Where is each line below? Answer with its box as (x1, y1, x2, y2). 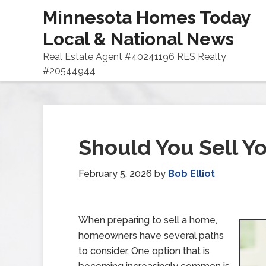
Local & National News (43, 28, 234, 49)
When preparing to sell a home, (78, 214, 217, 226)
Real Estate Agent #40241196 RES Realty (43, 51, 226, 62)
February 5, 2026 (78, 168, 152, 179)
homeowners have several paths (78, 230, 224, 241)
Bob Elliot (168, 168, 215, 179)
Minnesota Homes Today (43, 7, 251, 28)
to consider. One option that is (78, 245, 210, 256)
